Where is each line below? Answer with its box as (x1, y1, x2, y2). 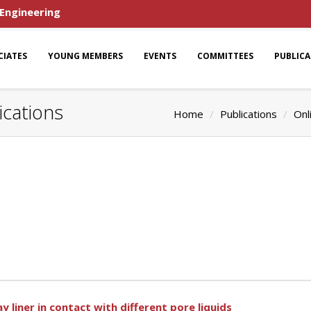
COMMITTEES (197, 50, 253, 62)
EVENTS (144, 50, 176, 62)
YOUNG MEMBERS (48, 50, 123, 62)
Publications (220, 107, 277, 121)
